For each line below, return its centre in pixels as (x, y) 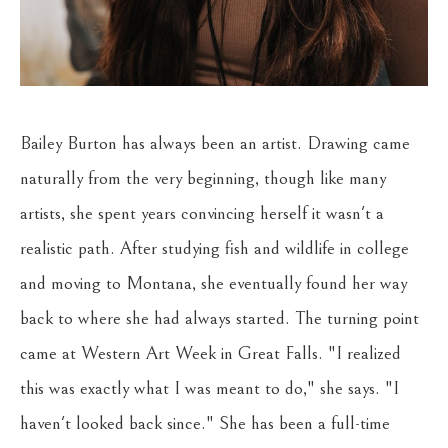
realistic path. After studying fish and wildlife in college (214, 248)
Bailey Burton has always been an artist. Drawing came (215, 143)
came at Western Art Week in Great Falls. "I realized (210, 353)
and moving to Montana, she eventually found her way (213, 283)
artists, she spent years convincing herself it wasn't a (202, 213)
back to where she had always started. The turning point (219, 318)
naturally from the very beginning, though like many (203, 178)
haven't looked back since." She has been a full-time (205, 423)
